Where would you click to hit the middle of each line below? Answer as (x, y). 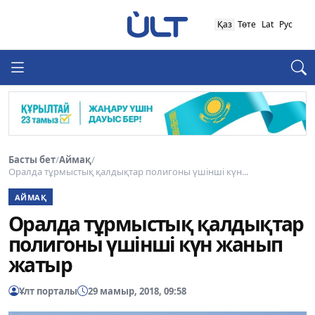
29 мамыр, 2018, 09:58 (137, 291)
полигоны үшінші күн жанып (146, 244)
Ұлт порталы (48, 291)
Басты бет (32, 159)
